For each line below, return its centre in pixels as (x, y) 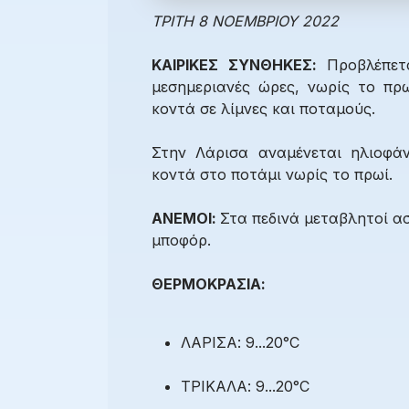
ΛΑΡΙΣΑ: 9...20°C (240, 343)
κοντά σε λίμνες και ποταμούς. (263, 109)
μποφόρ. (181, 241)
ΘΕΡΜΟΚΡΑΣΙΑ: (209, 284)
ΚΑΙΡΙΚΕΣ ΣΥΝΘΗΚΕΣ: (240, 65)
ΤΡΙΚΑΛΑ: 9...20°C (245, 387)
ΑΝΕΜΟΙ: (186, 219)
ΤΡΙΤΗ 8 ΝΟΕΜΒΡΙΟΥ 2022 (245, 21)
